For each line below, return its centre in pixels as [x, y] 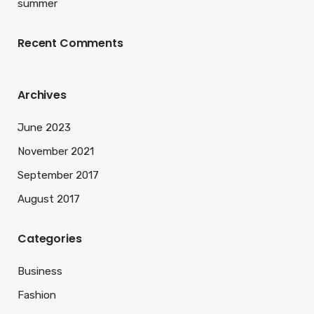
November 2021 [56, 151]
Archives [42, 95]
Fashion [37, 295]
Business [40, 271]
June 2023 [44, 127]
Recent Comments [70, 43]
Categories [50, 238]
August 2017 [49, 199]
